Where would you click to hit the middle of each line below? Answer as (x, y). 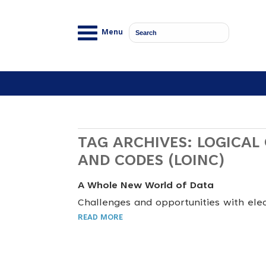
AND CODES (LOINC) (151, 161)
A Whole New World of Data (146, 186)
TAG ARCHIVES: (137, 144)
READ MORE (100, 218)
